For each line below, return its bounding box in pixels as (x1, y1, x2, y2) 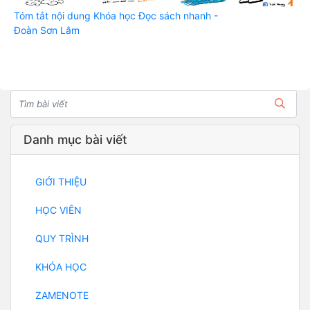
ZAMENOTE (35, 289, 89, 301)
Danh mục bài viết (23, 132, 127, 147)
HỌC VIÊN (35, 203, 82, 216)
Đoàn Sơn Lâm (14, 24, 80, 36)
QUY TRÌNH (35, 232, 89, 244)
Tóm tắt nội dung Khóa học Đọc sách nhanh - (14, 9, 218, 21)
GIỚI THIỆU (35, 175, 86, 188)
